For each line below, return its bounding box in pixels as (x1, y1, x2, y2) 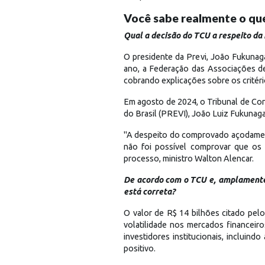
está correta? (124, 186, 175, 196)
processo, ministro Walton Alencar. (124, 153, 254, 163)
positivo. (124, 243, 156, 253)
